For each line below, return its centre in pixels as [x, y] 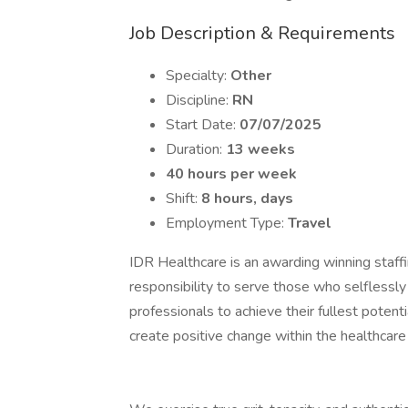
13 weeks [260, 149]
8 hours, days [247, 199]
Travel [310, 223]
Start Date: [203, 125]
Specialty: [198, 76]
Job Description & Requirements [262, 33]
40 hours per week [231, 174]
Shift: [184, 199]
